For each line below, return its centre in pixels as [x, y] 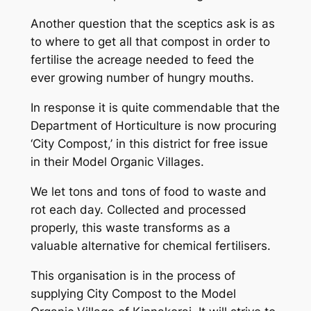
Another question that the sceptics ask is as [152, 24]
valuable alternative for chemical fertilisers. [152, 246]
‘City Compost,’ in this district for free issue [149, 144]
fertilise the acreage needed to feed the [142, 60]
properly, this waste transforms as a [130, 228]
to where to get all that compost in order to [150, 42]
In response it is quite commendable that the [155, 108]
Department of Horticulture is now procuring [153, 126]
